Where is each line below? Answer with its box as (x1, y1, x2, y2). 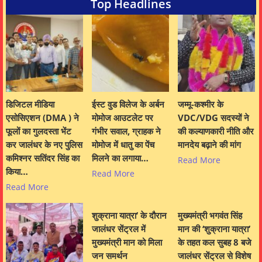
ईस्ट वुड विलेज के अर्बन (92, 98, 164, 110)
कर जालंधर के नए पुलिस (6, 138, 82, 150)
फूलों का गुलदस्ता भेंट (6, 125, 71, 137)
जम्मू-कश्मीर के (178, 98, 223, 110)
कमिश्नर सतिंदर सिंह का (6, 151, 80, 164)
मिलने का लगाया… (92, 151, 149, 164)
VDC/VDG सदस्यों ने (178, 111, 249, 123)
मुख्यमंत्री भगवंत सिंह (178, 209, 242, 221)
